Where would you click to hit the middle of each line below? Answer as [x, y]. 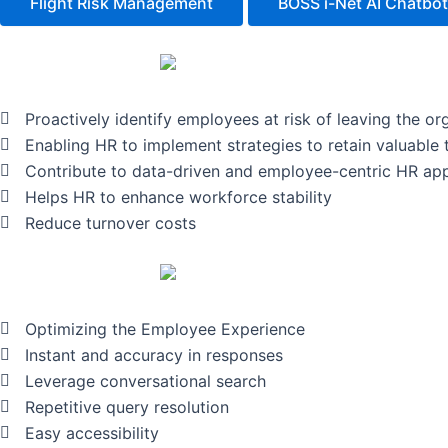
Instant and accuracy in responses [154, 354]
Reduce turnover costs [110, 223]
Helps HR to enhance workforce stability [178, 197]
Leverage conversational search [145, 380]
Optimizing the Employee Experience [165, 328]
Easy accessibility [92, 432]
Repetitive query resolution [127, 406]
